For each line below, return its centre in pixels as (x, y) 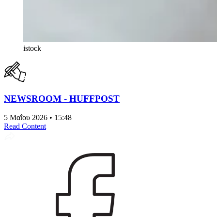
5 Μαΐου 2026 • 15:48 (38, 118)
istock (32, 48)
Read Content (25, 126)
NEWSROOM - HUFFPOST (62, 99)
